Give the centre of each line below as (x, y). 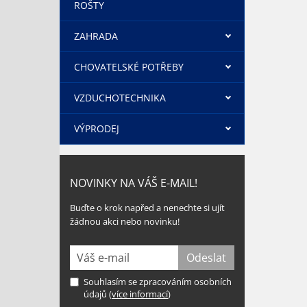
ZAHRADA (96, 36)
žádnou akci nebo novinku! (125, 221)
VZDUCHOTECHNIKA (120, 98)
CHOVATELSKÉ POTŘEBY (129, 67)
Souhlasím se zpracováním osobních (158, 282)
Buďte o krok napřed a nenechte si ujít (147, 208)
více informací (140, 294)
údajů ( (98, 294)
